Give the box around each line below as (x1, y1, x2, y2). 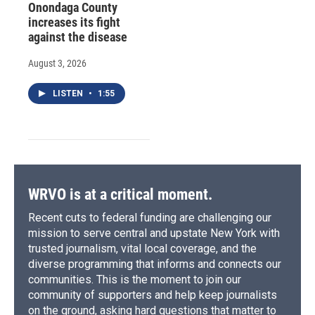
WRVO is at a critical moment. (28, 186, 212, 204)
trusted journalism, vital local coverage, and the (28, 242, 257, 256)
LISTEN (53, 89, 85, 99)
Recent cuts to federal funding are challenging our (28, 211, 271, 225)
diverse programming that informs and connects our (28, 257, 281, 271)
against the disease (28, 30, 127, 45)
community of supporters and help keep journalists (28, 288, 277, 302)
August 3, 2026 (28, 58, 86, 70)
